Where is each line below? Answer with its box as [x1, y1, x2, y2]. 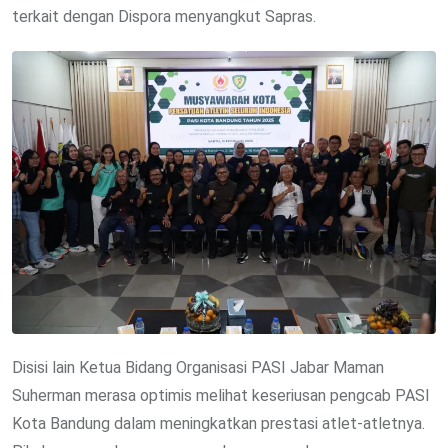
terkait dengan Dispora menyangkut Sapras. [12, 7, 316, 27]
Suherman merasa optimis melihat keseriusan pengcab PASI [12, 385, 430, 405]
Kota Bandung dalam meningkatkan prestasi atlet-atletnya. [12, 413, 425, 433]
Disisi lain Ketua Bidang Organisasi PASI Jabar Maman [12, 357, 384, 377]
